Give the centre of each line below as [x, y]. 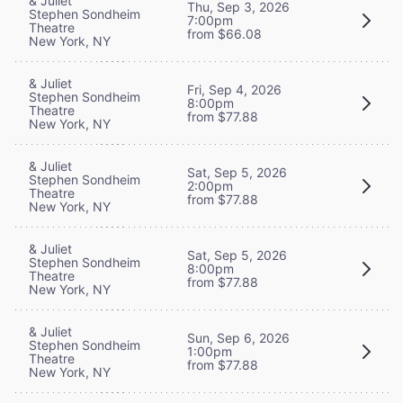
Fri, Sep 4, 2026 [234, 90]
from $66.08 [224, 34]
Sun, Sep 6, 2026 [238, 338]
